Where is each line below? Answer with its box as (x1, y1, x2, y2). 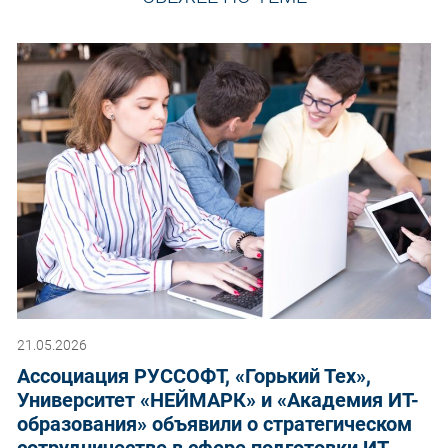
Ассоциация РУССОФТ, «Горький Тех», (17, 363, 371, 388)
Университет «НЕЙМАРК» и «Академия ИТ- (17, 387, 419, 412)
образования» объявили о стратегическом (17, 411, 412, 436)
